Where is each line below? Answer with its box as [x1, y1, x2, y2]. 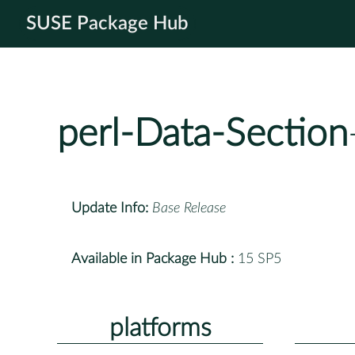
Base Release [152, 200, 226, 216]
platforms [109, 315, 212, 341]
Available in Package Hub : [71, 251, 234, 266]
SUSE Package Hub [26, 14, 189, 33]
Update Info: [71, 200, 148, 216]
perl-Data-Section [57, 115, 348, 154]
